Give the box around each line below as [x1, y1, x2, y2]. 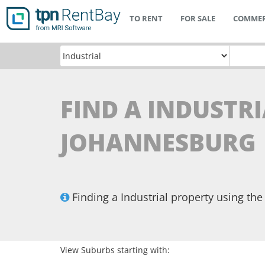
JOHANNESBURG [60, 126, 256, 159]
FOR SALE [180, 13, 215, 24]
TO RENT [129, 13, 163, 24]
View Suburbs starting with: [60, 244, 170, 256]
